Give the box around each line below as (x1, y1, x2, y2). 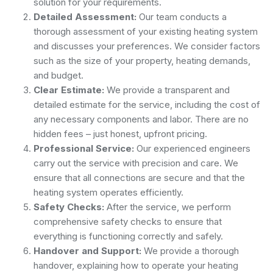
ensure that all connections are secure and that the (34, 171, 245, 183)
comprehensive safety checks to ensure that (34, 215, 222, 227)
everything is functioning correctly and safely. (34, 230, 223, 242)
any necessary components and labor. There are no (34, 113, 249, 125)
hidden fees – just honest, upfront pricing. (34, 127, 207, 140)
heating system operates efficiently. (34, 186, 183, 198)
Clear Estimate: (34, 83, 104, 96)
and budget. (34, 69, 83, 81)
